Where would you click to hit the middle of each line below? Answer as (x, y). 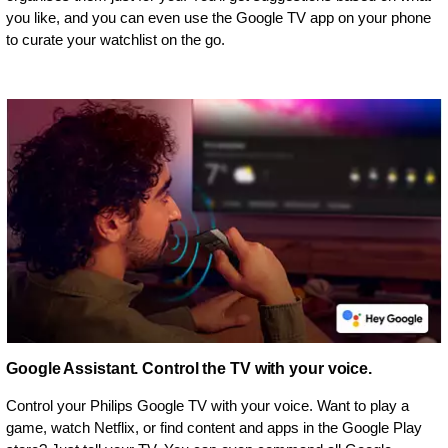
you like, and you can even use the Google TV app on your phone (218, 18)
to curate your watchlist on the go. (115, 40)
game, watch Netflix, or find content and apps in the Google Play (214, 428)
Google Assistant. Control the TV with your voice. (189, 369)
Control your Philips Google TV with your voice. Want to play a (207, 406)
